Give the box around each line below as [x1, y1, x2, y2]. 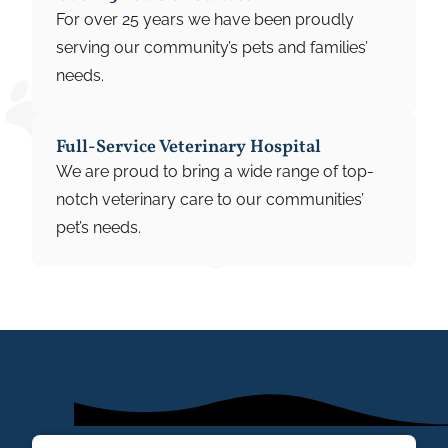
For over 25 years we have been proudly [56, 9, 354, 29]
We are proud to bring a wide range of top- [56, 161, 374, 181]
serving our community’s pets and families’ [56, 37, 368, 57]
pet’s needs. [56, 217, 141, 237]
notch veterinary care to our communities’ [56, 189, 364, 209]
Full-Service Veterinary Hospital [56, 134, 321, 160]
